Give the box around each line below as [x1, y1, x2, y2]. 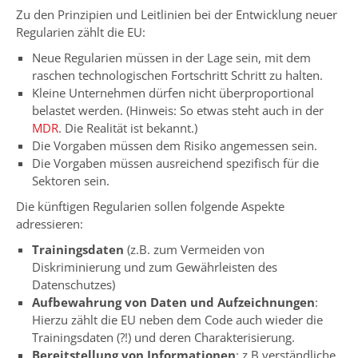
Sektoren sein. [32, 172, 109, 189]
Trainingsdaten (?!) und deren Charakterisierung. [32, 328, 295, 345]
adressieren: [16, 215, 83, 232]
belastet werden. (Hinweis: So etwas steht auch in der [32, 101, 324, 118]
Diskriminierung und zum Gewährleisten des [32, 258, 277, 275]
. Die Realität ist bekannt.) [58, 119, 197, 136]
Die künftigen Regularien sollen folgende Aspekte [16, 197, 284, 214]
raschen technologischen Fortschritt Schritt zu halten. [32, 66, 323, 83]
